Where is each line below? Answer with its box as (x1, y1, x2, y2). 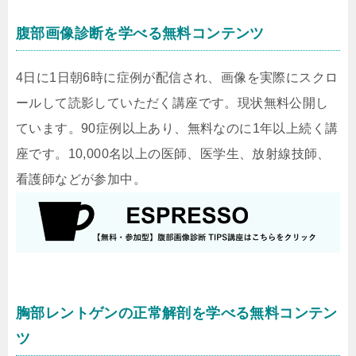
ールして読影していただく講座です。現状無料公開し (16, 95, 329, 110)
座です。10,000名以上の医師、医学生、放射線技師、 (16, 146, 331, 161)
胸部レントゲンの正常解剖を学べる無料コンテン (16, 305, 338, 322)
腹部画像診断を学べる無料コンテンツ (16, 25, 265, 41)
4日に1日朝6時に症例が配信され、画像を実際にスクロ (16, 70, 339, 84)
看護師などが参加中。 (16, 172, 146, 186)
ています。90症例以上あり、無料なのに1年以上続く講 (16, 121, 339, 135)
